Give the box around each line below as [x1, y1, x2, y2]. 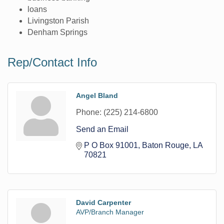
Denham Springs [27, 27, 87, 36]
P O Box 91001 [84, 140, 138, 149]
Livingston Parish [27, 16, 89, 25]
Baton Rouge [142, 140, 189, 149]
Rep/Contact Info [7, 55, 97, 69]
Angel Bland [76, 91, 118, 99]
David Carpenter [76, 198, 131, 206]
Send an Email [76, 124, 128, 133]
